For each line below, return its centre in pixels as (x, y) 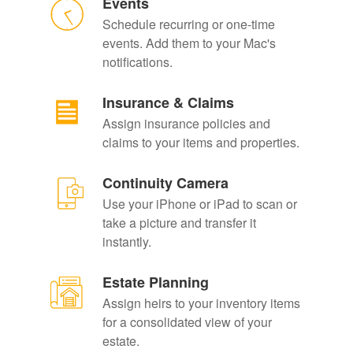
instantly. (126, 242)
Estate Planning (155, 282)
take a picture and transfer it (179, 223)
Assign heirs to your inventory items (201, 303)
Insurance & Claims (168, 103)
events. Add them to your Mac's (189, 43)
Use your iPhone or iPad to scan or (199, 204)
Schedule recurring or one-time (188, 24)
